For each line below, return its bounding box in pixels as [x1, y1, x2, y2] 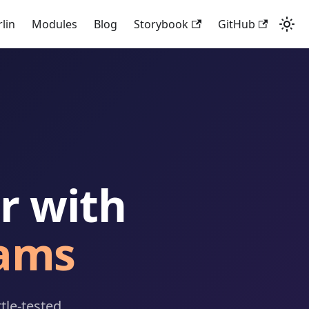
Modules [32, 17, 78, 32]
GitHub [217, 17, 255, 32]
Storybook [134, 17, 189, 32]
